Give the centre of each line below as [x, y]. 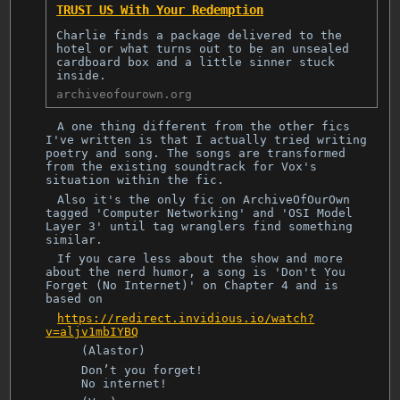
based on [75, 299]
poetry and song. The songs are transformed [196, 154]
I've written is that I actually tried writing [207, 140]
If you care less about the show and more [200, 259]
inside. [82, 75]
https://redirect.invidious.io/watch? [186, 318]
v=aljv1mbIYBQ [92, 331]
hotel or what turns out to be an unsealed [203, 48]
